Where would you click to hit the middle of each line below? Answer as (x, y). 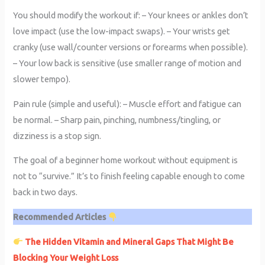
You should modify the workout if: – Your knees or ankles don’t (131, 15)
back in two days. (46, 192)
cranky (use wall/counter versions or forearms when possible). (131, 47)
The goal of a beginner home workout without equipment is (126, 160)
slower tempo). (42, 79)
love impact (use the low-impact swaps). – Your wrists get (122, 31)
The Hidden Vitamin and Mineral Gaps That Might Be (130, 241)
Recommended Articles (61, 217)
